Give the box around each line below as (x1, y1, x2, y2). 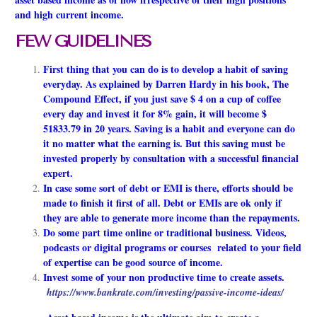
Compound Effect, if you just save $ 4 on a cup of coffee (43, 91, 281, 107)
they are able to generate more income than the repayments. (43, 210, 300, 226)
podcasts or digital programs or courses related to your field (43, 240, 301, 255)
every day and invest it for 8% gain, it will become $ (43, 106, 267, 122)
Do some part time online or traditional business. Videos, (43, 225, 287, 241)
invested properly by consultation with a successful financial (43, 151, 299, 166)
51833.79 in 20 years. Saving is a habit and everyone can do (43, 121, 295, 137)
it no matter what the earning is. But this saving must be (43, 136, 285, 151)
